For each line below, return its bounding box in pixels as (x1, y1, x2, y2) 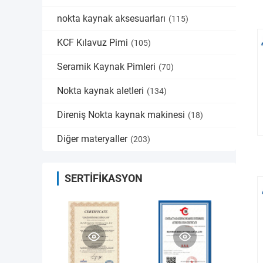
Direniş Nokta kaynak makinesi (57, 109, 185, 120)
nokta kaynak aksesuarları (57, 13, 166, 24)
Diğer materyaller (57, 133, 127, 144)
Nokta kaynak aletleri (57, 85, 144, 96)
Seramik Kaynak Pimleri (57, 61, 156, 72)
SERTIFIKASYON (65, 172, 143, 184)
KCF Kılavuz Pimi (57, 37, 128, 48)
